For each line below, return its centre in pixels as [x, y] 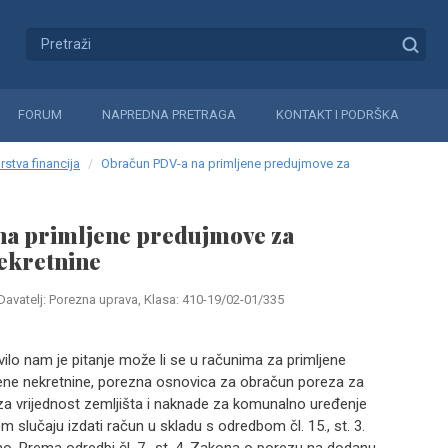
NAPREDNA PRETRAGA [169, 114]
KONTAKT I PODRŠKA [337, 114]
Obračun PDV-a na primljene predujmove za [225, 163]
